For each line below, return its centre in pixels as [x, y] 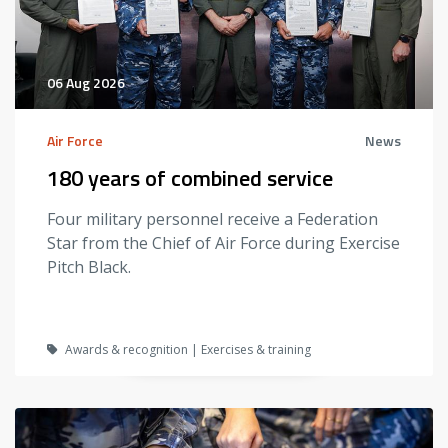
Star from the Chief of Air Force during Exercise [223, 242]
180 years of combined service [190, 177]
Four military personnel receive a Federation [212, 218]
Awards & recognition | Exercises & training [186, 349]
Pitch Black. [89, 266]
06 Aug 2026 [86, 82]
